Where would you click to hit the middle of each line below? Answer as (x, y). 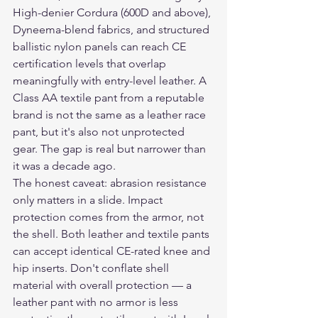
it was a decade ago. (64, 166)
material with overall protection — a (104, 285)
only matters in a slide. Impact (89, 200)
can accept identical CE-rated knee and (113, 251)
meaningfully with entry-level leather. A (111, 81)
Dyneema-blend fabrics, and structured (113, 29)
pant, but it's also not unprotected (100, 132)
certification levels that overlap (91, 64)
